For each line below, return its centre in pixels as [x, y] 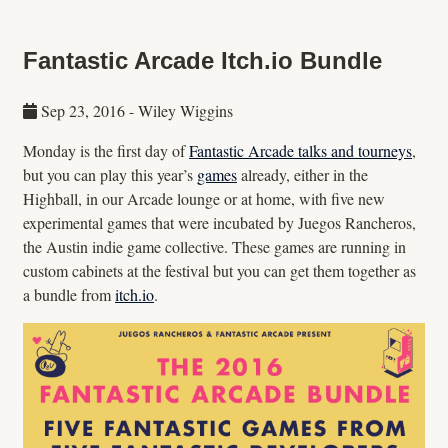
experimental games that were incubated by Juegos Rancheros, [219, 222]
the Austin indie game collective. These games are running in [214, 246]
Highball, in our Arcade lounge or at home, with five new [204, 198]
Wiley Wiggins [185, 110]
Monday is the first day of [106, 150]
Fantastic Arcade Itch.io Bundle [202, 60]
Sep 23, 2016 [83, 110]
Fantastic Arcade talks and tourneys [300, 150]
